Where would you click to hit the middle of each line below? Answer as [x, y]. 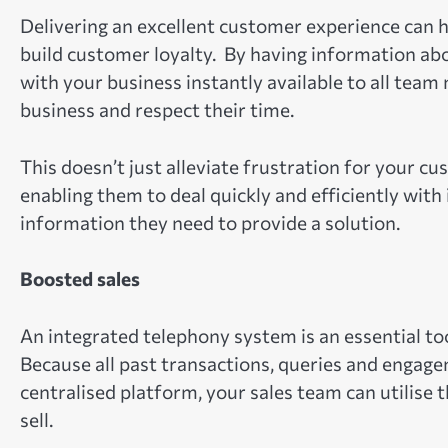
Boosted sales [80, 279]
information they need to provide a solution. [210, 222]
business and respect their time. [157, 110]
